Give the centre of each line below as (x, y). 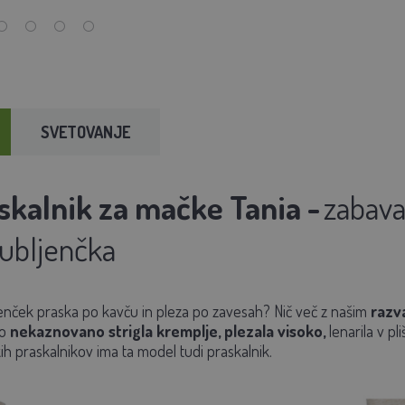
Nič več (295, 311)
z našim (344, 311)
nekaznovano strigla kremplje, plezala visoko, (167, 330)
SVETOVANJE (85, 132)
